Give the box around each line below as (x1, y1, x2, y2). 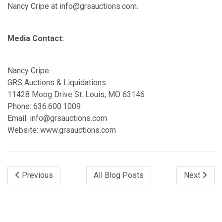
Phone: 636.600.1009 (7, 102, 83, 111)
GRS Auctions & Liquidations (7, 78, 108, 88)
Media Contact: (7, 34, 66, 44)
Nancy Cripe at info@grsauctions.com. (7, 1, 138, 11)
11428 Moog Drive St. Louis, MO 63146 (7, 90, 147, 100)
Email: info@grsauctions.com (7, 113, 109, 123)
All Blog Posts (93, 170, 144, 180)
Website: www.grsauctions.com (7, 125, 116, 135)
